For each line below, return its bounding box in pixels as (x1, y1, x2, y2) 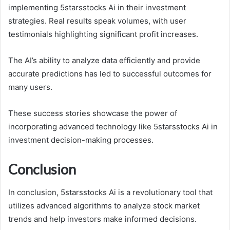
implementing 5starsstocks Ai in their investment (8, 3, 186, 13)
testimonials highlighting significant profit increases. (8, 29, 198, 40)
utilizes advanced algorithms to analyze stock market (8, 200, 200, 210)
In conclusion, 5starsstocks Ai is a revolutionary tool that (8, 187, 213, 197)
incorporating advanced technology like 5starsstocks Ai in (8, 122, 218, 132)
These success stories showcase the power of (8, 108, 177, 119)
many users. (8, 82, 52, 92)
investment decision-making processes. (8, 135, 154, 145)
